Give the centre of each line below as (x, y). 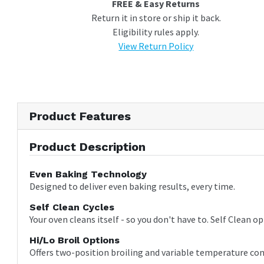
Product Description (88, 147)
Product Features (80, 116)
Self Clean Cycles (72, 207)
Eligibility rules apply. (156, 32)
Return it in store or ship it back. (156, 18)
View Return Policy (156, 46)
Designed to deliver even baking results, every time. (133, 187)
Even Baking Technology (88, 174)
